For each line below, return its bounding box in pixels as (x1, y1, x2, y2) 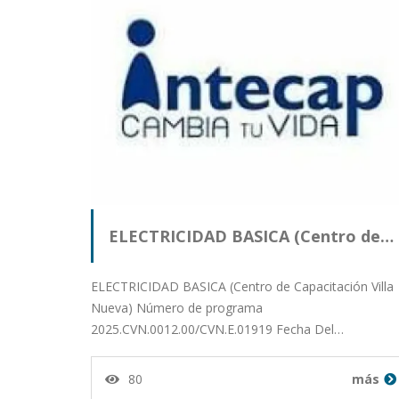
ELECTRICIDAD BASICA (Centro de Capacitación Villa (91, 278, 394, 296)
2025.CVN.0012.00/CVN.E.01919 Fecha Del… (91, 321, 344, 338)
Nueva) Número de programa (91, 299, 263, 317)
